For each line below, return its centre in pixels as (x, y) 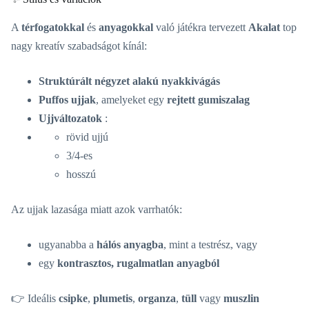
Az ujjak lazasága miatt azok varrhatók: (97, 210)
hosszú (81, 175)
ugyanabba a (68, 245)
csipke (73, 299)
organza (157, 299)
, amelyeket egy (131, 100)
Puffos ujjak (67, 100)
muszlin (241, 299)
